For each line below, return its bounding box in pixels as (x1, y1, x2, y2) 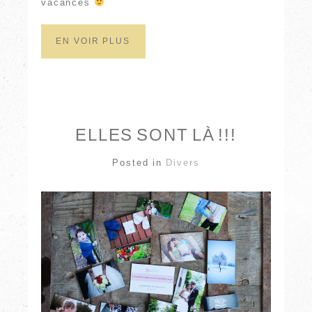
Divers (165, 157, 200, 168)
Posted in (112, 157, 166, 168)
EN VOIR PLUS (56, 36, 130, 47)
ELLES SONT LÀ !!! (75, 125, 237, 144)
